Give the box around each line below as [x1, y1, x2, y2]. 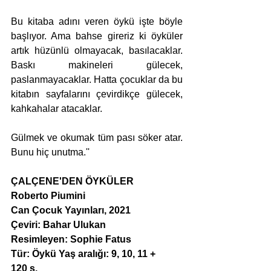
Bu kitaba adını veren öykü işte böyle [11, 16, 183, 27]
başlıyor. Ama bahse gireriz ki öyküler [11, 31, 183, 42]
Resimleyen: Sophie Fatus [11, 234, 131, 245]
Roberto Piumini [11, 191, 85, 201]
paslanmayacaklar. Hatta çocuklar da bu [11, 74, 183, 85]
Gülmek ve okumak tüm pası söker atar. [11, 132, 183, 143]
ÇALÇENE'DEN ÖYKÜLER [11, 176, 134, 187]
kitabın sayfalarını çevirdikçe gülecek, [11, 89, 183, 100]
